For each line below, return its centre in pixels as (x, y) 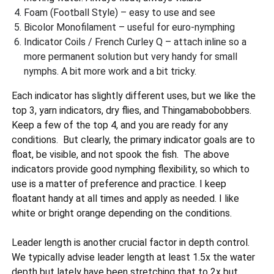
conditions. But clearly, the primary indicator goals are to (134, 140)
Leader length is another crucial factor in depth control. (131, 243)
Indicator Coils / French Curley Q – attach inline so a (135, 42)
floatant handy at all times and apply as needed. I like (126, 199)
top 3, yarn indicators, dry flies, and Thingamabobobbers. (132, 111)
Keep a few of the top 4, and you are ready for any (120, 125)
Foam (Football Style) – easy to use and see (120, 13)
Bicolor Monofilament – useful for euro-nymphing (130, 28)
